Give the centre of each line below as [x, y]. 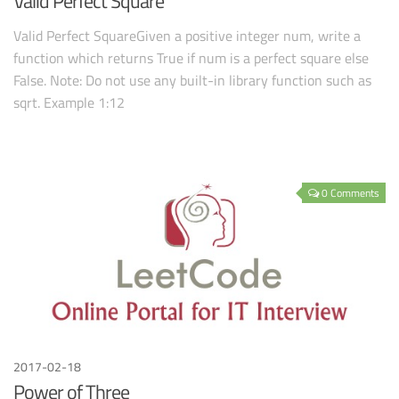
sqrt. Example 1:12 [69, 103]
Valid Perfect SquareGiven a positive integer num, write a [187, 36]
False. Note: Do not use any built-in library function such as [192, 81]
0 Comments [350, 193]
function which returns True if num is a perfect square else [191, 58]
